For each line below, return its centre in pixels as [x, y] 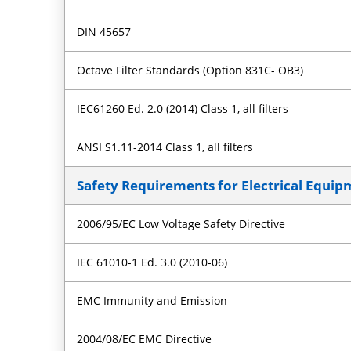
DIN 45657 [104, 31]
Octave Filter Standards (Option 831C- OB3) [190, 70]
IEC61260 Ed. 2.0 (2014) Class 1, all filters [183, 108]
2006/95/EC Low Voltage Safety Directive [181, 223]
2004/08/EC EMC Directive [145, 338]
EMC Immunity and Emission [152, 300]
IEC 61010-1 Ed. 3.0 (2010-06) [152, 262]
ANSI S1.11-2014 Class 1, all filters [165, 147]
